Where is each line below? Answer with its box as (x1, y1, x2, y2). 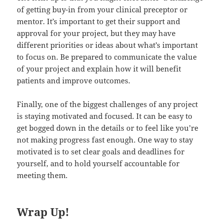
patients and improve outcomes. (17, 75, 131, 85)
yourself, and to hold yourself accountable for (17, 158, 180, 168)
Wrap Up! (17, 204, 70, 219)
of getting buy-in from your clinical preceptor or (17, 4, 188, 14)
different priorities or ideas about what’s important (17, 39, 198, 50)
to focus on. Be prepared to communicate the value (17, 51, 197, 62)
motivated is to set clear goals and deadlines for (17, 146, 185, 156)
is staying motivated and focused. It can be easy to (17, 110, 193, 121)
